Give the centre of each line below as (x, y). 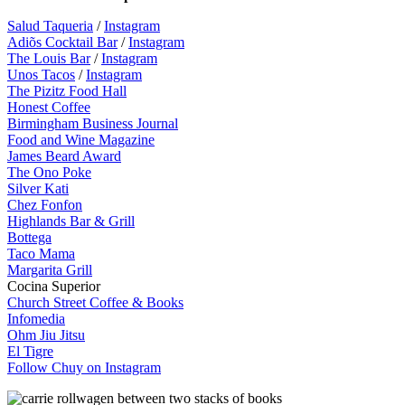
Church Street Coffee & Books (95, 302)
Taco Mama (41, 253)
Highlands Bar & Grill (71, 221)
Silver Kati (38, 188)
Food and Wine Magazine (81, 139)
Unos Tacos (41, 74)
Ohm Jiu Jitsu (46, 334)
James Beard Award (64, 155)
